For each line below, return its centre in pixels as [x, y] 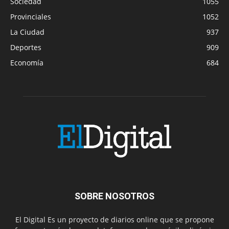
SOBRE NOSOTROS [114, 196]
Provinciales [31, 16]
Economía [27, 62]
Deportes [26, 47]
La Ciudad [27, 32]
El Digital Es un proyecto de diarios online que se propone [114, 219]
